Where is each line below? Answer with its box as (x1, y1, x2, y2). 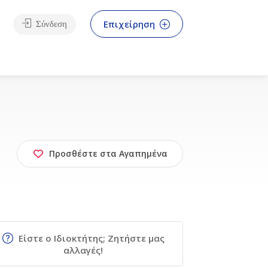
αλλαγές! (63, 244, 103, 256)
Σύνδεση (33, 19, 67, 29)
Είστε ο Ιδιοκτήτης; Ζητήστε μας (16, 232, 165, 244)
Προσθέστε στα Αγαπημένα (49, 147, 167, 159)
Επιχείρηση (103, 18, 157, 30)
